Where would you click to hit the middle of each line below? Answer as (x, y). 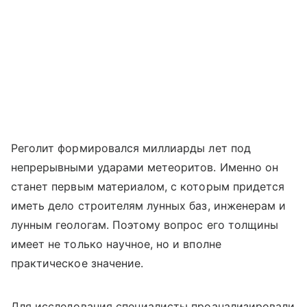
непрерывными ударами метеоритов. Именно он (145, 167)
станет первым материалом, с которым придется (148, 186)
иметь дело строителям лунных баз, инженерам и (149, 205)
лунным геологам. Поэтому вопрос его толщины (145, 224)
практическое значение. (77, 263)
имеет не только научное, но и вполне (116, 244)
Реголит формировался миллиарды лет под (131, 148)
